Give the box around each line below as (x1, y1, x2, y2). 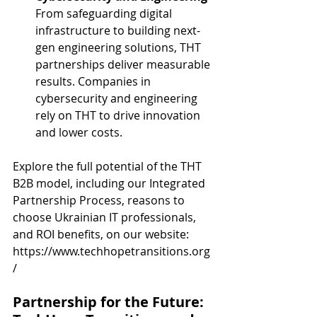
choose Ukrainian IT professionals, (13, 209, 199, 225)
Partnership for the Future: (13, 292, 207, 311)
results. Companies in (35, 74, 154, 89)
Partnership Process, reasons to (13, 192, 188, 208)
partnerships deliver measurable (35, 57, 213, 72)
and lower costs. (35, 125, 122, 140)
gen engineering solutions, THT (35, 40, 204, 55)
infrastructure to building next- (35, 23, 200, 38)
